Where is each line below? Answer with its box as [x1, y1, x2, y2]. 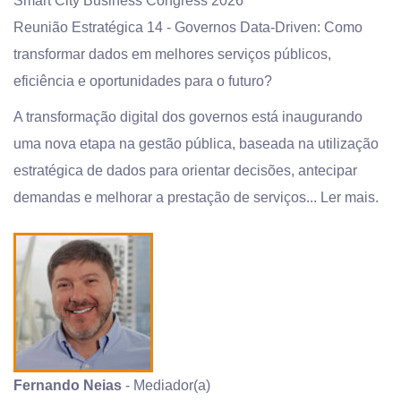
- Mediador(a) [122, 378, 210, 393]
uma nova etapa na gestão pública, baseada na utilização [13, 136, 379, 151]
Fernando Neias [13, 378, 122, 393]
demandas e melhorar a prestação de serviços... [13, 190, 320, 205]
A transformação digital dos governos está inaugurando [13, 109, 363, 124]
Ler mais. [320, 190, 379, 205]
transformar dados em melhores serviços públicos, [13, 47, 331, 62]
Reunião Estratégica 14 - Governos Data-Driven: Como [13, 20, 363, 35]
